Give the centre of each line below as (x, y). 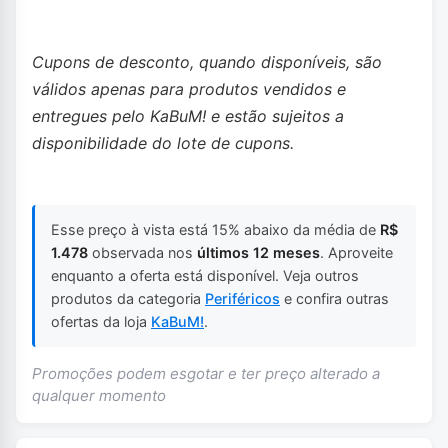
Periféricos (242, 299)
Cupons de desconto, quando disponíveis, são (207, 61)
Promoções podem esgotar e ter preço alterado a (206, 373)
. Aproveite (356, 253)
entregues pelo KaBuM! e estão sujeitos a (188, 115)
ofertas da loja (101, 322)
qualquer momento (99, 395)
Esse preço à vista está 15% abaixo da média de (215, 230)
